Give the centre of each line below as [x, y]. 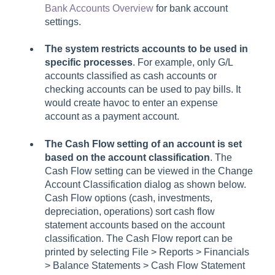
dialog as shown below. [194, 184]
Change [235, 171]
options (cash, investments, [152, 198]
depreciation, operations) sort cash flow [130, 211]
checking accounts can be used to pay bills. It [143, 90]
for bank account [191, 8]
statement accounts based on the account [135, 225]
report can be [203, 238]
